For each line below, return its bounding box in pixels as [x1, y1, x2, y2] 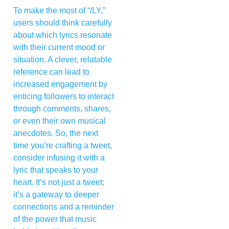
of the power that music [13, 214, 97, 223]
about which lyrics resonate [13, 30, 112, 39]
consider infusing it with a [13, 153, 105, 162]
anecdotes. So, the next [13, 128, 98, 138]
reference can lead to [13, 67, 89, 76]
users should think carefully [13, 18, 112, 27]
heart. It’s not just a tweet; [13, 177, 104, 187]
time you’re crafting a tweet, [13, 141, 112, 150]
